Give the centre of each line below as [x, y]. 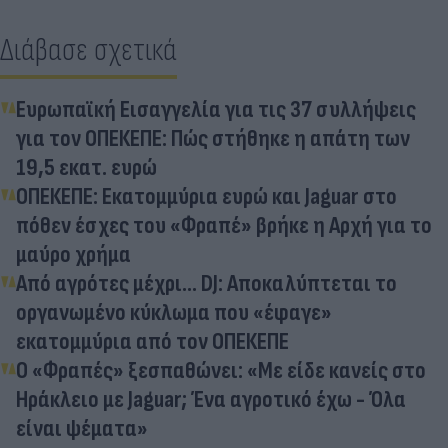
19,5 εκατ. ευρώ [86, 167]
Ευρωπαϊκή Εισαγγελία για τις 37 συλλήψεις [216, 109]
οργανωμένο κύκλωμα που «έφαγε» [174, 312]
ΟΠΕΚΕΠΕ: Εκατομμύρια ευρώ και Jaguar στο [206, 196]
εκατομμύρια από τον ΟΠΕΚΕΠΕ [152, 341]
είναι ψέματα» [82, 428]
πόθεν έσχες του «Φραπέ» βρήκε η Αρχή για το [224, 225]
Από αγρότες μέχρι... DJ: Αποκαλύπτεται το [206, 283]
